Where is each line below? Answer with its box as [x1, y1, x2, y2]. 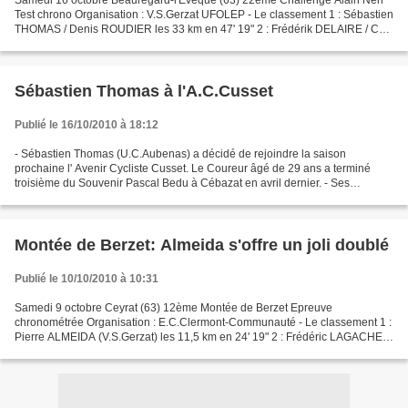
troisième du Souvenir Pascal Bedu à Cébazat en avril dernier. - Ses [15, 177, 350, 189]
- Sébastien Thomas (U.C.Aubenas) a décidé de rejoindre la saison [15, 148, 346, 160]
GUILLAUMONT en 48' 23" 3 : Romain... [15, 37, 210, 50]
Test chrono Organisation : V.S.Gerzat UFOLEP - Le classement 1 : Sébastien [15, 8, 393, 21]
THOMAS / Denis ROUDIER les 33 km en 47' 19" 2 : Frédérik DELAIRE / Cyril [15, 23, 393, 36]
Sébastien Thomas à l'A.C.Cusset [15, 82, 273, 100]
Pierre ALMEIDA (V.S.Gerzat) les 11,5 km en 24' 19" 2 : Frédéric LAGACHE [15, 331, 382, 343]
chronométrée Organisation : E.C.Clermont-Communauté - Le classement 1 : [15, 316, 392, 329]
